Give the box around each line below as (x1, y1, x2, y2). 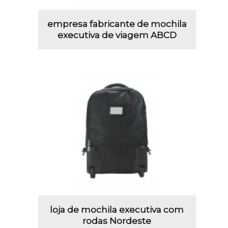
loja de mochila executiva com (50, 205, 184, 215)
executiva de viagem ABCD (57, 30, 177, 41)
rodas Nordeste (82, 216, 152, 226)
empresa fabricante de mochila (47, 19, 187, 30)
